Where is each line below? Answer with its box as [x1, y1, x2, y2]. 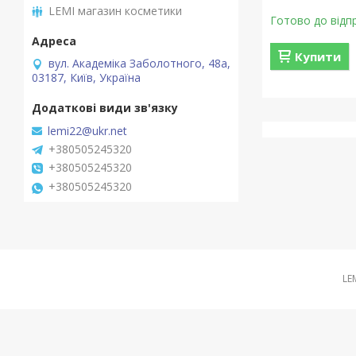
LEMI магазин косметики [48, 2, 182, 18]
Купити [295, 48, 342, 64]
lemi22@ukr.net [48, 123, 127, 139]
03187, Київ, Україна [32, 69, 141, 85]
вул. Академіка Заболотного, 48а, [48, 55, 230, 71]
